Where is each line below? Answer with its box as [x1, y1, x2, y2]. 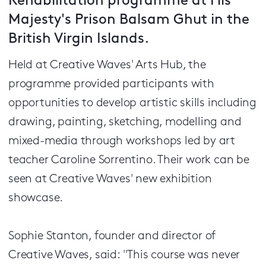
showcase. [8, 192, 66, 204]
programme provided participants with [8, 78, 214, 90]
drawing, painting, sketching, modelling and [8, 116, 242, 128]
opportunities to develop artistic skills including [8, 97, 256, 109]
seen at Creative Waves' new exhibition [8, 173, 212, 185]
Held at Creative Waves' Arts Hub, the [8, 59, 206, 71]
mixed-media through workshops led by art [8, 135, 235, 147]
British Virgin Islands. [8, 32, 149, 46]
